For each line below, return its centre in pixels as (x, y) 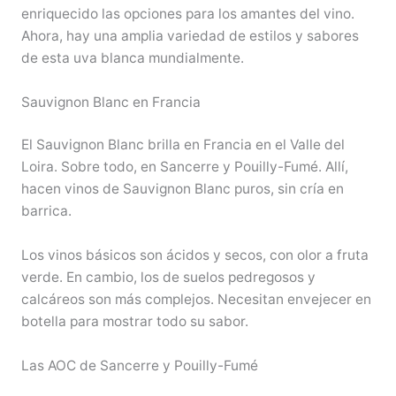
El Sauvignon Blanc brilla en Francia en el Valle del (183, 145)
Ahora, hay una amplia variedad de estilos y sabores (190, 36)
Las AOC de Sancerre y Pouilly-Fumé (139, 365)
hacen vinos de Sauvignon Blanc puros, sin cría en (182, 189)
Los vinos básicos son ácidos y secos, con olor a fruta (194, 255)
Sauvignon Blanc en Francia (110, 103)
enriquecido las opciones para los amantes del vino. (187, 14)
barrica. (46, 211)
